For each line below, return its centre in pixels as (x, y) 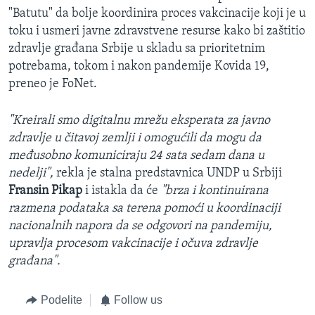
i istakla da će (122, 191)
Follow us (138, 300)
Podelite (61, 300)
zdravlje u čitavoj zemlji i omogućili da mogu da (135, 138)
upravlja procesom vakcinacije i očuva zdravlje (133, 243)
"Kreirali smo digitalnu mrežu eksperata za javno (139, 120)
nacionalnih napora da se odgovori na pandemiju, (140, 226)
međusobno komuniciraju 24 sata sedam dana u (136, 155)
